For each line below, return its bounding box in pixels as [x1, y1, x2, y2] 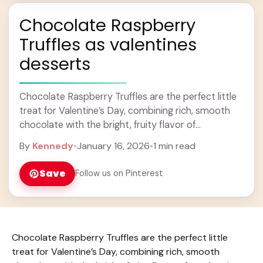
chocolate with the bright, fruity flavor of [19, 118, 195, 131]
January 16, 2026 [77, 139, 150, 152]
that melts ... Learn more [19, 146, 126, 159]
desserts [19, 52, 90, 76]
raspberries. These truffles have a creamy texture [19, 132, 234, 145]
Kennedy [32, 139, 73, 152]
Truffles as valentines [19, 32, 197, 56]
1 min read [153, 139, 195, 152]
